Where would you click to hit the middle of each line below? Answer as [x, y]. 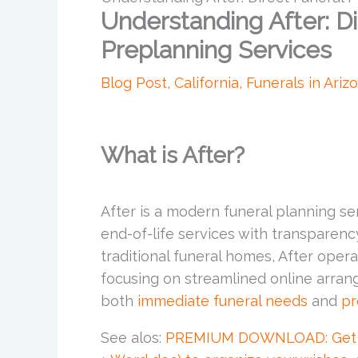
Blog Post [134, 82]
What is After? [173, 155]
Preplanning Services [216, 50]
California [207, 82]
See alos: [133, 337]
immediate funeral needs [223, 300]
